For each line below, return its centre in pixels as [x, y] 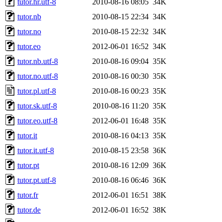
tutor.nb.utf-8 [38, 61]
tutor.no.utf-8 [38, 76]
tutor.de [29, 210]
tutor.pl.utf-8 [37, 91]
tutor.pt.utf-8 [37, 180]
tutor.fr [28, 195]
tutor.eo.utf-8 [37, 120]
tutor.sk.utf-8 [37, 106]
